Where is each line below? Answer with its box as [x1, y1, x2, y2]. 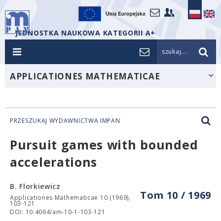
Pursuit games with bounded [10, 136, 198, 153]
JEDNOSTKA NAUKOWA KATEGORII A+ [15, 28, 155, 37]
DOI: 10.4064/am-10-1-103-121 [10, 208, 106, 216]
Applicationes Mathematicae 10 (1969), [10, 193, 131, 202]
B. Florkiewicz [10, 182, 61, 191]
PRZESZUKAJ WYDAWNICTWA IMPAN [10, 116, 120, 125]
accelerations [10, 153, 98, 170]
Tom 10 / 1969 [140, 188, 211, 202]
